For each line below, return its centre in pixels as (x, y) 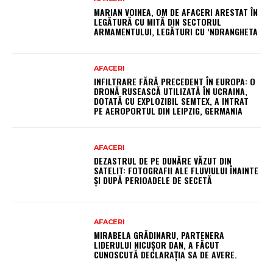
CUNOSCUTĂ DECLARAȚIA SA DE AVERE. (166, 255)
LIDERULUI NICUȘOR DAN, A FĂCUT (157, 245)
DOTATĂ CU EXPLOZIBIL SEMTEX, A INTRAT (172, 101)
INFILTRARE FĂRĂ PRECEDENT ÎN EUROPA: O (175, 82)
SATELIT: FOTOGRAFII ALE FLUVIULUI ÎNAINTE (176, 171)
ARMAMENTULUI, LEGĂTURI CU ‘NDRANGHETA (176, 32)
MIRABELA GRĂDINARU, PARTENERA (159, 235)
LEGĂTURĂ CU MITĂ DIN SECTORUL (158, 22)
